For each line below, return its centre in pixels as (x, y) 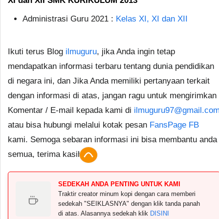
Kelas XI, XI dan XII (152, 19)
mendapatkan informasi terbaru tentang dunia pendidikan (111, 66)
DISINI (160, 213)
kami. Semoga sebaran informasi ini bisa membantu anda (112, 139)
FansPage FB (174, 125)
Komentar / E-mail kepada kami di (71, 110)
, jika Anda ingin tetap (136, 51)
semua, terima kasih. (46, 154)
